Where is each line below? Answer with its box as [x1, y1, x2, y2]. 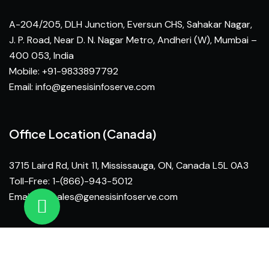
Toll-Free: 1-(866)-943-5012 [9, 175, 133, 187]
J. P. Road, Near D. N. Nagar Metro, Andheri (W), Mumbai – [9, 34, 257, 46]
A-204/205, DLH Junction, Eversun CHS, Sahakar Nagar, [9, 18, 252, 31]
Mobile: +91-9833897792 [9, 65, 118, 77]
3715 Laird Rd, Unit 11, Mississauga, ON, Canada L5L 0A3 [9, 159, 249, 172]
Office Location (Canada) [9, 126, 157, 141]
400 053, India [9, 49, 74, 62]
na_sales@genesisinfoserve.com [35, 190, 178, 203]
